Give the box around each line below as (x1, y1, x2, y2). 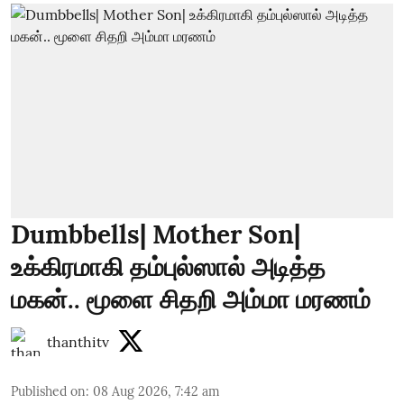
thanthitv (47, 333, 109, 351)
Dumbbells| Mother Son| (11, 218, 300, 251)
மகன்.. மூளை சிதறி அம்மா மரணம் (11, 283, 371, 316)
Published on (11, 383, 86, 399)
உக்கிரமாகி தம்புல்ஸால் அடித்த (11, 251, 326, 283)
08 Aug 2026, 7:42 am (93, 383, 220, 399)
